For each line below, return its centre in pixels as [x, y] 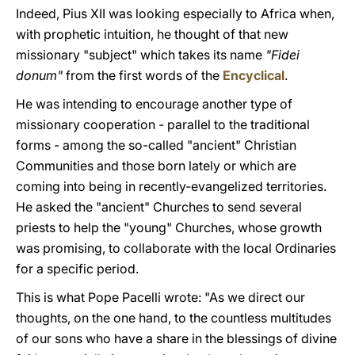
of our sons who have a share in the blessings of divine [176, 338]
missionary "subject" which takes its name [141, 55]
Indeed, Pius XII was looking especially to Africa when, [175, 13]
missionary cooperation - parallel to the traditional [163, 124]
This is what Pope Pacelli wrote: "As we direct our [160, 297]
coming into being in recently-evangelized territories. [171, 186]
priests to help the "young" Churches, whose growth [169, 227]
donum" [41, 75]
